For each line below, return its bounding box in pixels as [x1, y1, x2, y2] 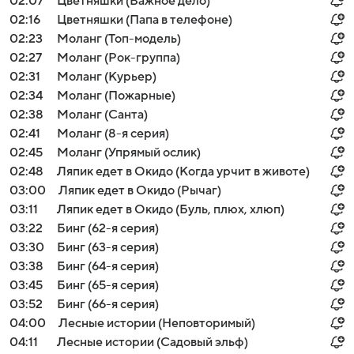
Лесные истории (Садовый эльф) [57, 335, 248, 349]
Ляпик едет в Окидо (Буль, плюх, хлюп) [57, 202, 284, 217]
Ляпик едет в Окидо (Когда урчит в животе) [57, 164, 310, 179]
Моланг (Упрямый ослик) [57, 145, 201, 160]
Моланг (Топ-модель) [57, 32, 181, 46]
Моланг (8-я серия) [57, 126, 169, 141]
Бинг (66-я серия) [57, 297, 159, 311]
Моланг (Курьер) [57, 70, 156, 84]
